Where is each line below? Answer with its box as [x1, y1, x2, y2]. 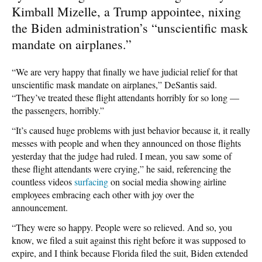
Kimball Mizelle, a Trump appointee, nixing [12, 2, 241, 20]
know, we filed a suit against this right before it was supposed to [12, 233, 246, 246]
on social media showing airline [108, 175, 226, 188]
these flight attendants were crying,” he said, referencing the [12, 162, 231, 175]
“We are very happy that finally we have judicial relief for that [12, 65, 237, 78]
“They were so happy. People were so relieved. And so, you [12, 220, 232, 233]
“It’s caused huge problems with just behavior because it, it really [12, 123, 250, 136]
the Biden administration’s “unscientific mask [12, 19, 248, 36]
